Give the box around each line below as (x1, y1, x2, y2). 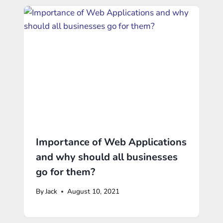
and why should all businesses (36, 150, 178, 164)
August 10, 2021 (67, 187, 120, 197)
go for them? (36, 165, 95, 179)
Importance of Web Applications (36, 135, 187, 149)
